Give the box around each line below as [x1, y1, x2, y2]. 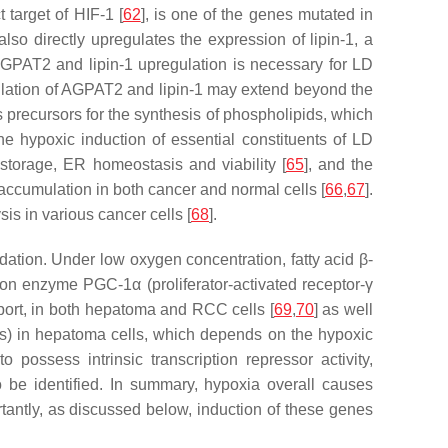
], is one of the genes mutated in [140, 6, 374, 23]
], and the [303, 156, 374, 173]
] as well [313, 301, 374, 318]
